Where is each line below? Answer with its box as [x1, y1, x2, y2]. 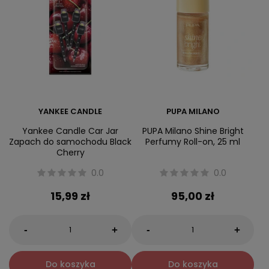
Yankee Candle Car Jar [22, 125, 118, 138]
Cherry [56, 147, 85, 159]
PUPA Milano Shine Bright [142, 125, 244, 138]
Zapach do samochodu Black [9, 136, 131, 148]
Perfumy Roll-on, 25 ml [145, 136, 240, 148]
